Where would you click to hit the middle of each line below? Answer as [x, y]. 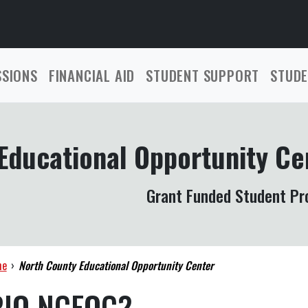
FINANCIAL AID [92, 75]
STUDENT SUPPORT [203, 75]
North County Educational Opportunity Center [117, 265]
